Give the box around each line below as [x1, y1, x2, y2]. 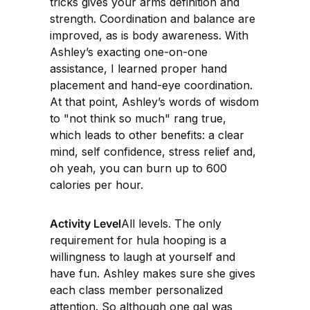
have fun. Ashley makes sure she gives [50, 266, 255, 280]
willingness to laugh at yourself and [50, 249, 235, 264]
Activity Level [50, 216, 121, 230]
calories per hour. [50, 177, 143, 192]
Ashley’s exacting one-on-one [50, 44, 208, 59]
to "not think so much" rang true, [50, 111, 226, 125]
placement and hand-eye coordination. [50, 77, 253, 92]
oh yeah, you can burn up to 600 [50, 161, 227, 175]
